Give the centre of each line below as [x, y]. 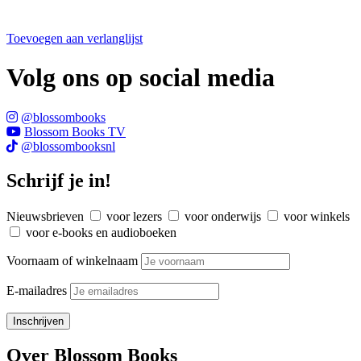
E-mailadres [38, 290]
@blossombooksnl [68, 146]
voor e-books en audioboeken [101, 232]
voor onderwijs [223, 216]
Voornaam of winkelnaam [72, 260]
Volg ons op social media [141, 78]
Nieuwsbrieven [45, 216]
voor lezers [134, 216]
